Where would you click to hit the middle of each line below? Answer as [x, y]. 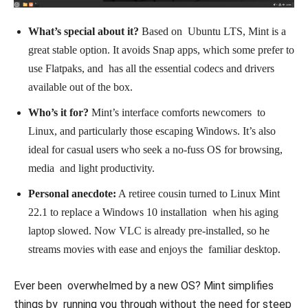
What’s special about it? [84, 32]
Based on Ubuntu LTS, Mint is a [212, 32]
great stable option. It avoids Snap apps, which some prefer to [161, 50]
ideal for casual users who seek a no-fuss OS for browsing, [155, 150]
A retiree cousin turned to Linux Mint [198, 194]
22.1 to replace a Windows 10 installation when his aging [153, 212]
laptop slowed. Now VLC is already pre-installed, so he [149, 231]
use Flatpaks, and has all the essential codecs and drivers [151, 69]
